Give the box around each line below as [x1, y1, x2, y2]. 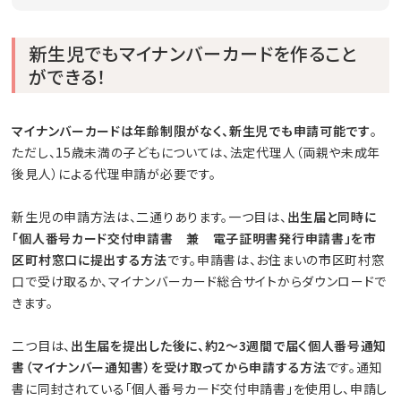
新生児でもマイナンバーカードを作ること [29, 40, 358, 67]
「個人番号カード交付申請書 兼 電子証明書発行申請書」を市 [12, 229, 377, 248]
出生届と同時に [286, 208, 377, 226]
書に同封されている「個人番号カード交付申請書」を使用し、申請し [12, 380, 388, 398]
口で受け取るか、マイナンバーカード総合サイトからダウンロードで [12, 272, 388, 291]
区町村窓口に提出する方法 [12, 251, 167, 269]
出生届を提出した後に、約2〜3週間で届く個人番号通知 [70, 337, 388, 355]
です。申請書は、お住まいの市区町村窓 [166, 251, 385, 269]
